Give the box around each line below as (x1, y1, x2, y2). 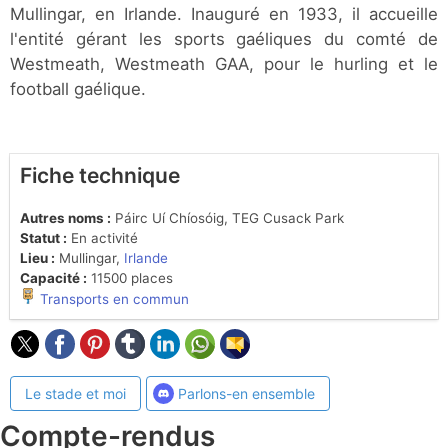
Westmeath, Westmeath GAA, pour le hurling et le (10, 54, 438, 75)
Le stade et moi (25, 385, 126, 403)
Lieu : (20, 250, 55, 267)
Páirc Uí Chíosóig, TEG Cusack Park (111, 210, 344, 227)
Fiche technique (20, 163, 180, 189)
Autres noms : (20, 210, 111, 227)
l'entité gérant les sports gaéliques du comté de (10, 29, 438, 50)
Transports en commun (36, 291, 189, 308)
